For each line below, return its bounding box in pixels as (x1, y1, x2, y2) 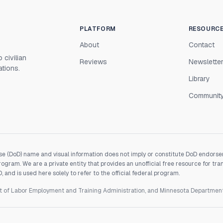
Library (188, 74, 210, 83)
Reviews (80, 57, 108, 66)
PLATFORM (80, 25, 116, 33)
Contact (188, 40, 215, 49)
